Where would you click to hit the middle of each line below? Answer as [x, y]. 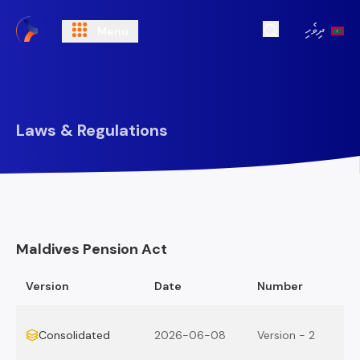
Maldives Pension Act [92, 249]
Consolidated [74, 335]
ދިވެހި [315, 31]
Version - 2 [286, 335]
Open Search [309, 45]
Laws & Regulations [92, 130]
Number [280, 286]
